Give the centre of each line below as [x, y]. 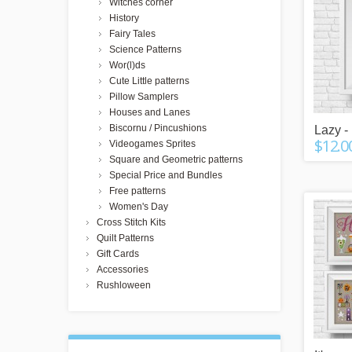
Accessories [123, 269]
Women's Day [139, 207]
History [124, 18]
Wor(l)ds [127, 65]
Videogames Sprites [152, 144]
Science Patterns [145, 49]
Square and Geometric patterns [176, 159]
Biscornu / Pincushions [158, 128]
